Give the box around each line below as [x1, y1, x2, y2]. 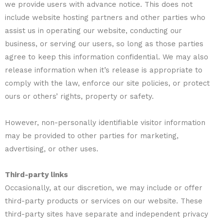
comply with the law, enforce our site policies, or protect [5, 79, 210, 88]
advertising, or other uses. [5, 144, 98, 153]
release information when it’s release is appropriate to [5, 66, 202, 75]
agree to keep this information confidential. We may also [5, 53, 208, 62]
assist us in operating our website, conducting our [5, 26, 182, 36]
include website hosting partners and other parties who [5, 13, 205, 22]
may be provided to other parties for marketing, [5, 131, 179, 140]
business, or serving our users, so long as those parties [5, 39, 203, 49]
